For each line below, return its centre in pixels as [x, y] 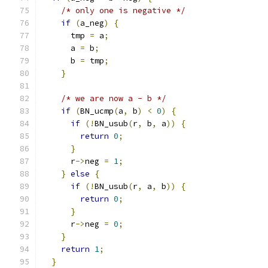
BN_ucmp [97, 111]
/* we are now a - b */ [114, 98]
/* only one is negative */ [123, 10]
